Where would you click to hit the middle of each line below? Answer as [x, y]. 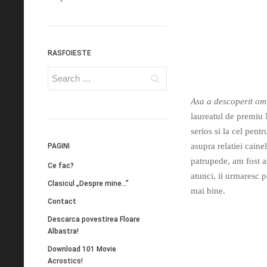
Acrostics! [65, 261]
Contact [62, 201]
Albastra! [63, 231]
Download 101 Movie [82, 249]
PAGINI [59, 146]
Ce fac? [61, 165]
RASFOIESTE [69, 53]
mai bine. [208, 190]
